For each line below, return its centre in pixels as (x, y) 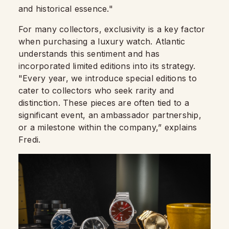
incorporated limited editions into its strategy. (107, 66)
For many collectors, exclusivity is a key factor (112, 29)
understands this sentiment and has (89, 53)
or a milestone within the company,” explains (108, 127)
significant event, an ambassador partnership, (110, 115)
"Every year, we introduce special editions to (108, 78)
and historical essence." (66, 8)
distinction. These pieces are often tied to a (104, 102)
